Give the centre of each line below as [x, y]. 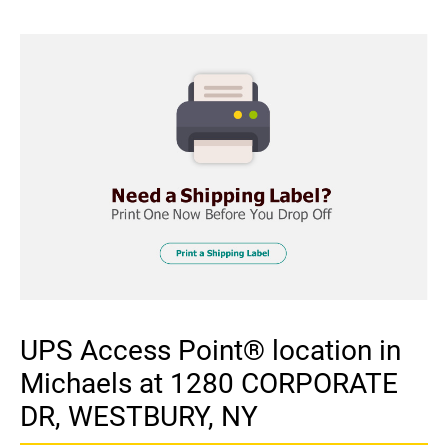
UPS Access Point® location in [210, 350]
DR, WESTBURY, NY [139, 416]
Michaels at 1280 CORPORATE [209, 383]
